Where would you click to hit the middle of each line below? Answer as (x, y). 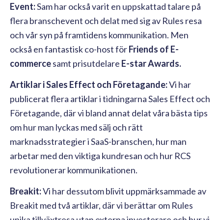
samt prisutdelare (86, 63)
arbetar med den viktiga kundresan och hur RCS (100, 155)
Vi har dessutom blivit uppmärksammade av (124, 191)
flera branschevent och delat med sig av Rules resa (106, 20)
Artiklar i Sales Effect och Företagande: (89, 84)
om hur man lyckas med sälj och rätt (76, 127)
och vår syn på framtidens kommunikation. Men (99, 35)
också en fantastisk (47, 49)
